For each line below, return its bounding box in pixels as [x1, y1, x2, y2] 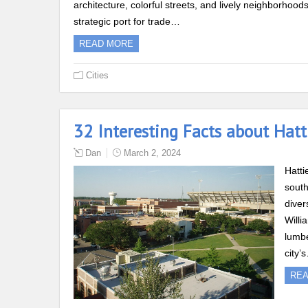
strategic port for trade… [74, 15, 180, 27]
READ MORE [79, 38, 133, 49]
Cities [86, 69, 109, 80]
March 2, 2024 [124, 147, 181, 158]
